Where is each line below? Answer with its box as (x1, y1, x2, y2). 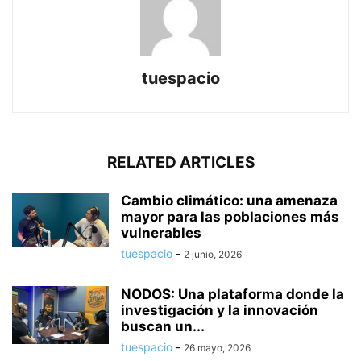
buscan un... (121, 318, 205, 335)
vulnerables (121, 225, 201, 242)
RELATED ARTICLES (106, 153, 255, 172)
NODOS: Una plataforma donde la (121, 286, 344, 303)
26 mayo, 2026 (184, 342, 251, 355)
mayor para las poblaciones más (121, 209, 339, 226)
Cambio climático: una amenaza (121, 193, 338, 210)
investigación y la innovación (121, 302, 318, 319)
